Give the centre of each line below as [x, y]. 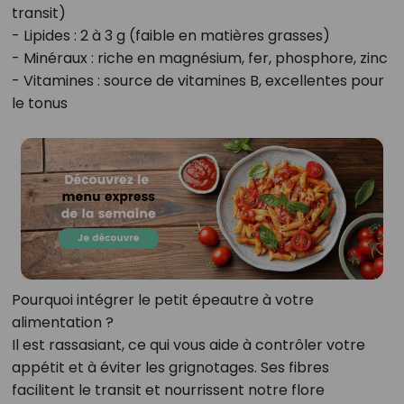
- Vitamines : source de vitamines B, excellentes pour [197, 81]
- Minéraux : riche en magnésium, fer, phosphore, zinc [199, 59]
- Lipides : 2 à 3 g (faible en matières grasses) [170, 36]
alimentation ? [62, 323]
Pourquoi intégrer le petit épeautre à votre [162, 300]
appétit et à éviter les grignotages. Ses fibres [170, 368]
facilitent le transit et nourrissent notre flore [168, 390]
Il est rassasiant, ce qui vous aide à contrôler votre [188, 345]
